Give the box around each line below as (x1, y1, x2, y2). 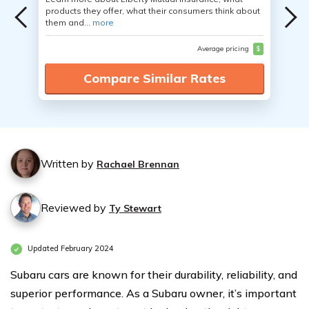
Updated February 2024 (26, 243, 114, 254)
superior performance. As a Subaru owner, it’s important (10, 286, 297, 300)
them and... (46, 17, 92, 28)
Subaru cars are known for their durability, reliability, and (10, 268, 297, 281)
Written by (41, 157, 97, 170)
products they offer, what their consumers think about (46, 6, 260, 16)
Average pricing (197, 44, 251, 53)
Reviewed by (41, 201, 109, 215)
